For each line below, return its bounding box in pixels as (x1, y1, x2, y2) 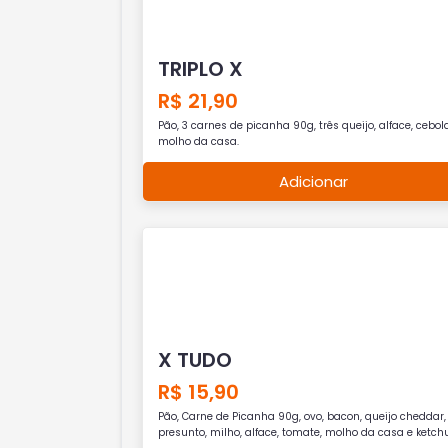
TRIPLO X (157, 55, 243, 83)
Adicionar (279, 171, 349, 192)
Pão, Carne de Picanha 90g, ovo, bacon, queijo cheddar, (157, 409, 446, 424)
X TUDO (157, 346, 232, 374)
